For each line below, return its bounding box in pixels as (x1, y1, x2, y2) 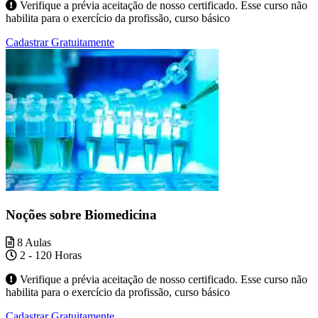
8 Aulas (14, 236, 51, 248)
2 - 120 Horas (17, 248, 82, 261)
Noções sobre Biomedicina (6, 207, 157, 223)
